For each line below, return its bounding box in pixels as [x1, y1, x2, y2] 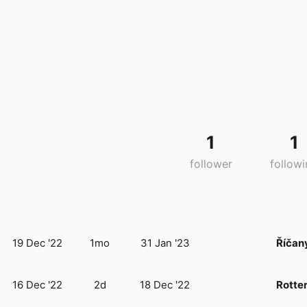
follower [189, 157, 232, 171]
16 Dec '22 [12, 278, 62, 291]
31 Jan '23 [140, 236, 190, 249]
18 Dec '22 [140, 278, 190, 291]
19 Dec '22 [12, 236, 62, 249]
